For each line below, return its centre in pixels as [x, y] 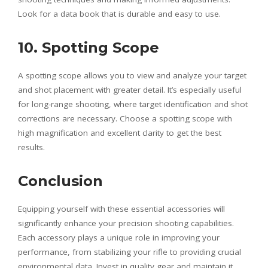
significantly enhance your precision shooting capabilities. [126, 223]
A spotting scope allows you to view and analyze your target [132, 75]
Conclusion [60, 181]
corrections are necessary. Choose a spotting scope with [125, 118]
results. [31, 147]
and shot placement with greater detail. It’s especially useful [130, 89]
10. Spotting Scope [89, 47]
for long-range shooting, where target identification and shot [133, 104]
